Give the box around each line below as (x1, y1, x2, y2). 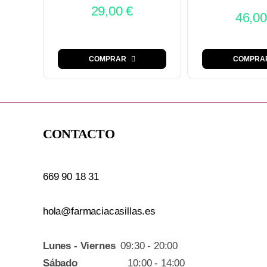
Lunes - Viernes (42, 240, 116, 252)
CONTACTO (42, 126, 114, 142)
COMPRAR (89, 55, 126, 64)
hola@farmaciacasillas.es (42, 206, 156, 218)
